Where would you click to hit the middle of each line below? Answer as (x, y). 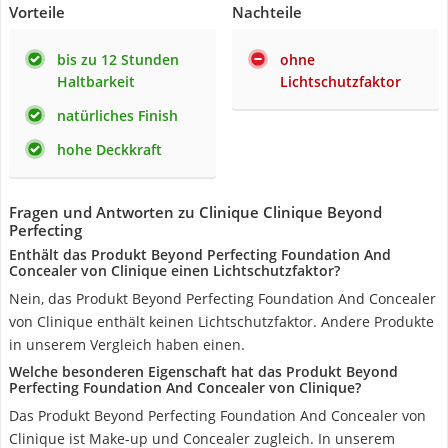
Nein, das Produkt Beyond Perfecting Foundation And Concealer (222, 298)
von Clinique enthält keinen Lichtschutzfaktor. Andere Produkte (221, 321)
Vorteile (37, 12)
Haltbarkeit (96, 81)
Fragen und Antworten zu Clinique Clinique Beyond (195, 212)
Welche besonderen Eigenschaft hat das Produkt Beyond (203, 371)
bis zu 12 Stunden (118, 59)
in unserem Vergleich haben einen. (127, 344)
